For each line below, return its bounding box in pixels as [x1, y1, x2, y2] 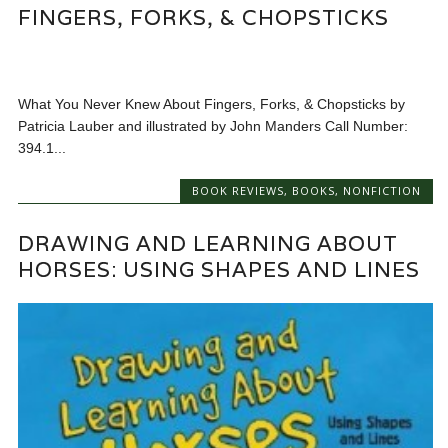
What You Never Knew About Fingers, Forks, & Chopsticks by [18, 96, 406, 113]
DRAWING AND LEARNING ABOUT [18, 229, 399, 257]
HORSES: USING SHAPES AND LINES [18, 255, 421, 283]
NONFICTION [342, 183, 421, 199]
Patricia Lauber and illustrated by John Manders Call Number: [18, 118, 409, 135]
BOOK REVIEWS [191, 183, 284, 199]
